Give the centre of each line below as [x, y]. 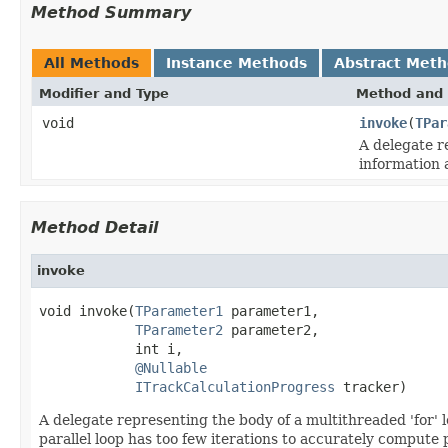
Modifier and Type [104, 93]
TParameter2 [179, 329]
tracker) [371, 386]
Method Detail [94, 227]
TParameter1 [179, 310]
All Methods [91, 62]
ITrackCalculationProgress [235, 386]
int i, [111, 348]
